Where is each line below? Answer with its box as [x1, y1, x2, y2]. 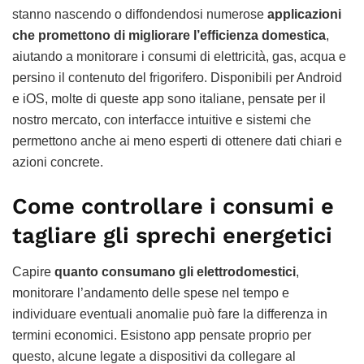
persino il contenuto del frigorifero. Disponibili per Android [12, 71, 342, 85]
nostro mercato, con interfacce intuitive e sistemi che [12, 113, 311, 128]
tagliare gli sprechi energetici [12, 223, 332, 249]
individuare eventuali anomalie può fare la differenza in [12, 306, 327, 321]
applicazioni [267, 7, 341, 22]
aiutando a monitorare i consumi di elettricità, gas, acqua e [12, 50, 346, 64]
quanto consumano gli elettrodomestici [54, 264, 296, 279]
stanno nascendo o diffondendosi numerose [12, 7, 267, 22]
